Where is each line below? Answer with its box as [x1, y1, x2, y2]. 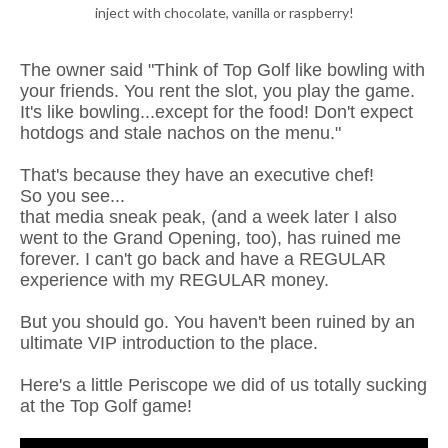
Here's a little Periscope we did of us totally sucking [20, 374, 427, 395]
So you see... [20, 185, 125, 206]
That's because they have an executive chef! [20, 164, 374, 185]
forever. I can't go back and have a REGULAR [20, 248, 386, 269]
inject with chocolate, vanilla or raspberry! [94, 3, 354, 21]
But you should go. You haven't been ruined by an [20, 311, 415, 332]
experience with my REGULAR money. [20, 269, 329, 290]
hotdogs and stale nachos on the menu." [20, 122, 341, 143]
